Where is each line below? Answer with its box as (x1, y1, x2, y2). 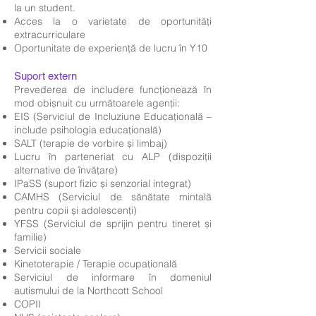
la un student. (14, 1, 75, 14)
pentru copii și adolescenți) (14, 204, 137, 217)
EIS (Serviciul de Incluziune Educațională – (14, 110, 212, 123)
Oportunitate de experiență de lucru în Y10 (14, 42, 207, 54)
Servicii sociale (14, 244, 81, 257)
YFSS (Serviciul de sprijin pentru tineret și (14, 217, 212, 230)
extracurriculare (14, 28, 85, 41)
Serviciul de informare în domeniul (14, 271, 212, 284)
